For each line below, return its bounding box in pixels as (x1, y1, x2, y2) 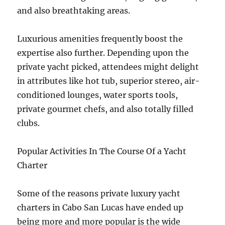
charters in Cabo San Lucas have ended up (17, 202, 184, 212)
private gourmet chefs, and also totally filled (17, 104, 194, 114)
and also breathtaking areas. (17, 6, 131, 16)
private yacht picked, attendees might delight (17, 62, 199, 72)
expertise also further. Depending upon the (17, 48, 189, 58)
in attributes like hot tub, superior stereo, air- (17, 76, 200, 86)
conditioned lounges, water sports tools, (17, 90, 178, 100)
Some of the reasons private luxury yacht (17, 188, 181, 198)
